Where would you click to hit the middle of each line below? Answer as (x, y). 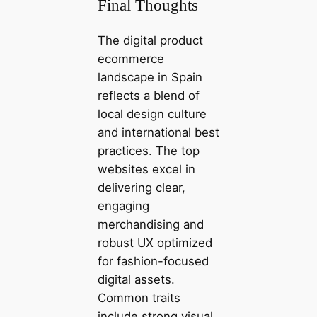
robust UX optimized (155, 243)
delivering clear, (141, 188)
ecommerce (131, 59)
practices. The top (148, 151)
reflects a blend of (148, 96)
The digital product (150, 41)
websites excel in (146, 169)
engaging (123, 206)
